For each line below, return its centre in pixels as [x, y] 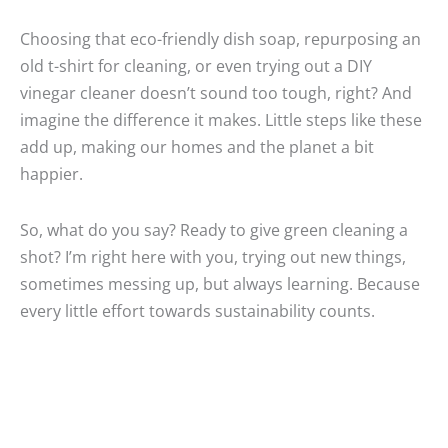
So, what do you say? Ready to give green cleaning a [214, 229]
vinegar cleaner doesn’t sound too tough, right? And [216, 93]
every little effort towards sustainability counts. [199, 310]
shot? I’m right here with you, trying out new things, [213, 256]
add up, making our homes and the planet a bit [197, 147]
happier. [51, 174]
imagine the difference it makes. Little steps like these [221, 120]
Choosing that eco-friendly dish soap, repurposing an [220, 39]
